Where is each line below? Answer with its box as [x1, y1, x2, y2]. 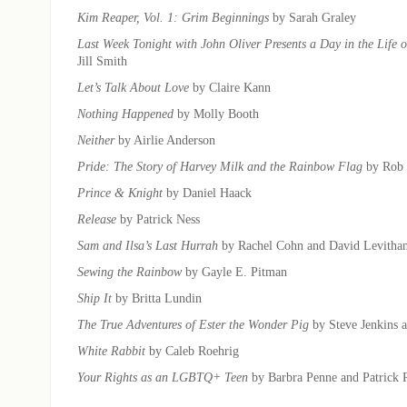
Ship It [77, 290, 112, 305]
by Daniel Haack [163, 184, 252, 200]
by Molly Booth [174, 105, 259, 121]
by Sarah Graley [269, 9, 356, 25]
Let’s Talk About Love [77, 79, 189, 94]
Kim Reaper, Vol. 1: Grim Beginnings [77, 9, 269, 25]
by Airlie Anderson [114, 132, 215, 147]
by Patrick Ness [116, 211, 200, 226]
